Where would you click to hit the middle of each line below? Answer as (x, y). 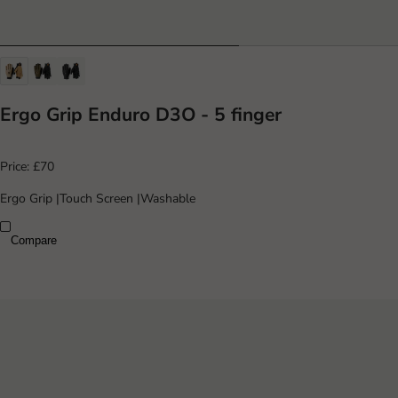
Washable (168, 199)
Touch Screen (98, 199)
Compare (34, 240)
